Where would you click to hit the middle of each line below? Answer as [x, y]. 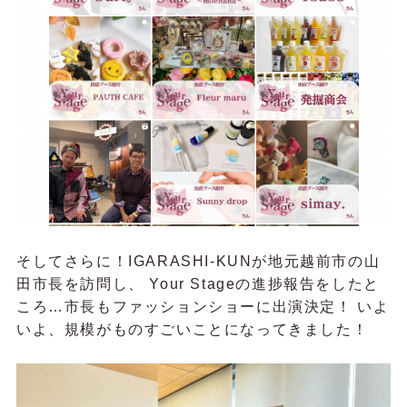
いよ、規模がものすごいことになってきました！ [192, 329]
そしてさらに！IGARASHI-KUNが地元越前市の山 [198, 261]
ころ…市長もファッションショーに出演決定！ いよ [203, 306]
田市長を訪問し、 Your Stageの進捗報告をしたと [198, 283]
